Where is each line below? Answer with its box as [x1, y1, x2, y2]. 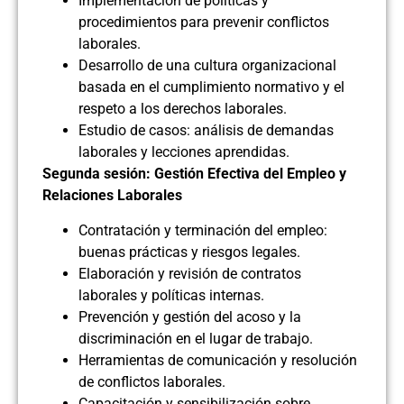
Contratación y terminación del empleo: [78, 221, 327, 239]
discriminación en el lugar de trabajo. [78, 329, 313, 347]
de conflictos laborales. [78, 372, 225, 390]
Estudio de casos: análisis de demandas [78, 122, 334, 140]
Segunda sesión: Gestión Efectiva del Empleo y [42, 165, 346, 183]
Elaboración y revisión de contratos [78, 264, 301, 282]
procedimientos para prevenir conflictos [78, 14, 329, 32]
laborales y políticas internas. [78, 286, 264, 304]
